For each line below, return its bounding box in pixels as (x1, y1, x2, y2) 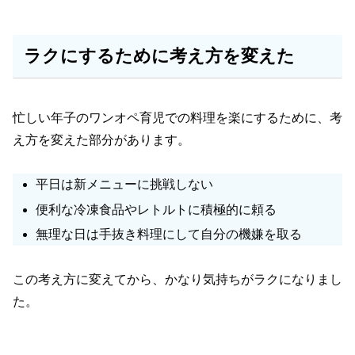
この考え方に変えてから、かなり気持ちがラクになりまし (13, 272, 342, 286)
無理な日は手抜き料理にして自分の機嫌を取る (36, 227, 303, 241)
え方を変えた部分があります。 (13, 132, 190, 147)
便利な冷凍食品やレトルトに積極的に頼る (36, 202, 277, 216)
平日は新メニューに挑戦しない (36, 177, 214, 192)
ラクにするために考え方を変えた (23, 46, 295, 67)
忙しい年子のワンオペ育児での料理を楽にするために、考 (13, 110, 342, 124)
